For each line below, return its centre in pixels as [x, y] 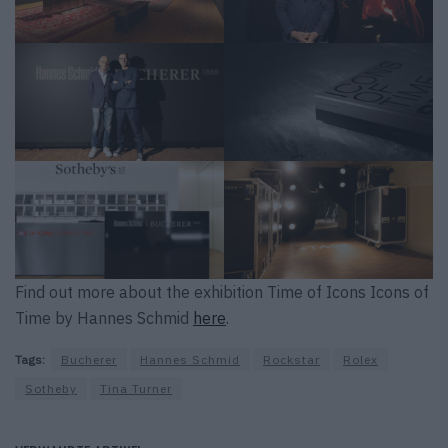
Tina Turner [136, 388]
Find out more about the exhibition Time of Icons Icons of [222, 291]
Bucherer [89, 359]
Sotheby [51, 388]
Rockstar [291, 359]
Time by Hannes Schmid [104, 317]
